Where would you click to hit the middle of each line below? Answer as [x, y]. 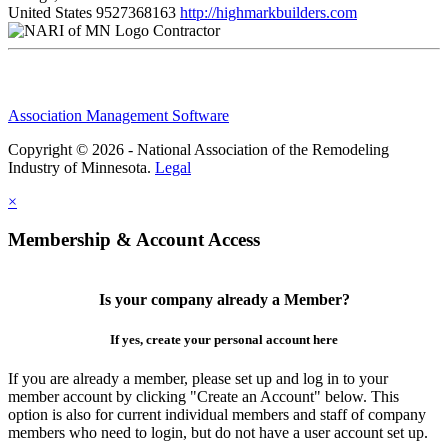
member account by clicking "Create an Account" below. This [203, 396]
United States [50, 12]
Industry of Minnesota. [81, 167]
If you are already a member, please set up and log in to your [198, 378]
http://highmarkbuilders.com [268, 12]
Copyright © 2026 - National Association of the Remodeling [198, 149]
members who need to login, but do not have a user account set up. [218, 432]
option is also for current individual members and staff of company [217, 414]
